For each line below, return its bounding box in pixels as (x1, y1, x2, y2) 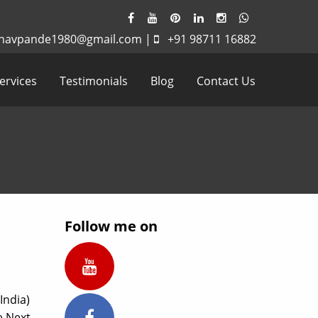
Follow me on (65, 216, 158, 236)
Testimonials (59, 72, 128, 89)
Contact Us (196, 72, 256, 89)
